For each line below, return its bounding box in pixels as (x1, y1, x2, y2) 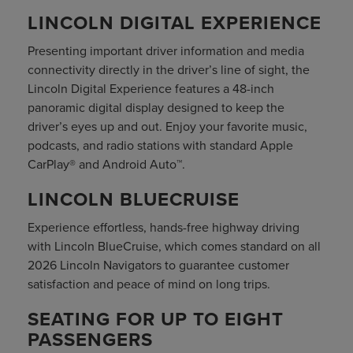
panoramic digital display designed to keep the (28, 98, 284, 117)
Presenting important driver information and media (28, 42, 304, 60)
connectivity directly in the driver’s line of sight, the (28, 61, 310, 79)
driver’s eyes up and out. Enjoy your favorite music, (28, 117, 307, 136)
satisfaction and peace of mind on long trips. (28, 275, 270, 293)
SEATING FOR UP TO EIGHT (28, 305, 284, 333)
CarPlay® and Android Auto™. (28, 155, 185, 173)
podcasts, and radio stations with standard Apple (28, 136, 293, 154)
